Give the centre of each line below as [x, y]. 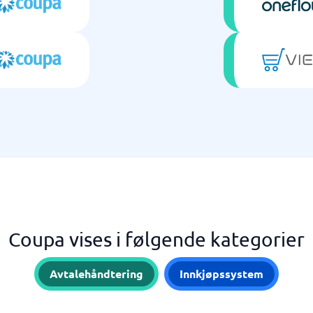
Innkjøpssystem [221, 274]
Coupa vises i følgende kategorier [156, 239]
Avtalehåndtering [96, 274]
